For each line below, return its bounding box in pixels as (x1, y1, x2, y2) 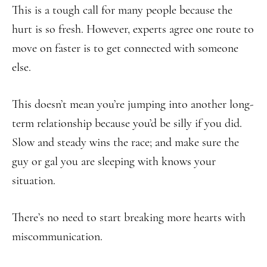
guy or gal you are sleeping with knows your (12, 154, 216, 169)
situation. (12, 173, 55, 188)
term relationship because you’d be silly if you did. (12, 116, 242, 131)
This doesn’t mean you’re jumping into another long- (12, 97, 253, 111)
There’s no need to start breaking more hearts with (12, 210, 246, 225)
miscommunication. (12, 229, 103, 244)
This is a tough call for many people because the (12, 3, 232, 17)
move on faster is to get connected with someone (12, 41, 238, 55)
